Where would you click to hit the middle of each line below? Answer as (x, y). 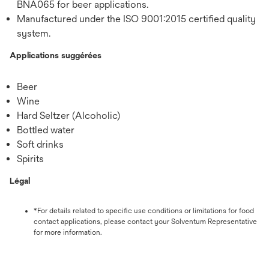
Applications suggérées (56, 55)
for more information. (68, 232)
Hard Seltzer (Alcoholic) (68, 115)
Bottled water (46, 130)
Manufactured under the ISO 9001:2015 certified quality (136, 19)
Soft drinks (40, 144)
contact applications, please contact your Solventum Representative (145, 221)
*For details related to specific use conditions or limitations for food (144, 210)
